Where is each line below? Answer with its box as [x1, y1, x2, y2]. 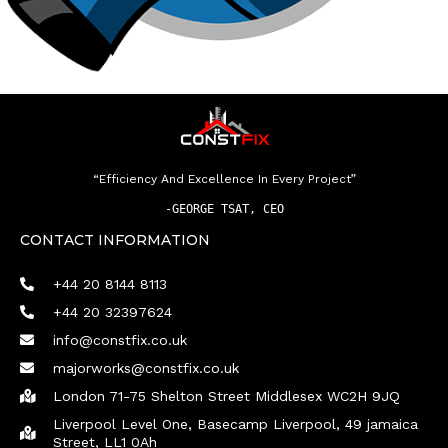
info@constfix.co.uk [52, 331, 187, 348]
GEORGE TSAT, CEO [171, 201, 284, 216]
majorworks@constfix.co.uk [52, 359, 239, 376]
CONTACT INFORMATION [20, 230, 210, 249]
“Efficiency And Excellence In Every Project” [92, 172, 356, 187]
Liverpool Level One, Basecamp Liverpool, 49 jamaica [52, 415, 418, 432]
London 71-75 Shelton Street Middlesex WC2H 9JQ [52, 387, 400, 404]
